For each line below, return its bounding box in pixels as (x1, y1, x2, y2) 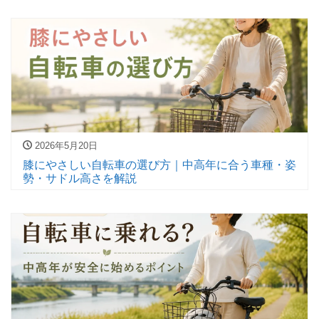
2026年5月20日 (32, 140, 98, 152)
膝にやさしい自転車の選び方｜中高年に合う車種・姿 (23, 158, 296, 171)
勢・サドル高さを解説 (23, 172, 137, 184)
